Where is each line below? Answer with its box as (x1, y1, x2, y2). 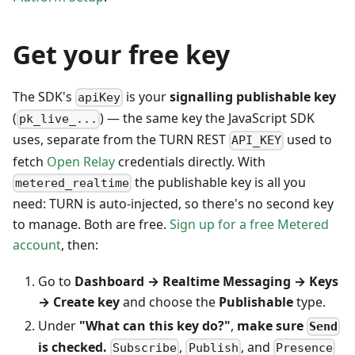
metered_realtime (15, 175, 130, 190)
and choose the (120, 292, 219, 311)
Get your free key (13, 36, 230, 71)
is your (123, 87, 170, 105)
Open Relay (47, 152, 115, 170)
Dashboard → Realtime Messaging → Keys (74, 272, 338, 290)
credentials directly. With (115, 152, 265, 170)
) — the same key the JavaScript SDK (100, 109, 315, 128)
